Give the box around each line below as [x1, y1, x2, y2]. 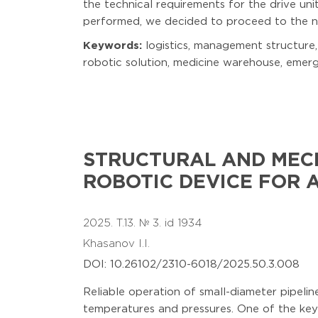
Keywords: [83, 41, 142, 50]
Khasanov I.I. [83, 239, 153, 248]
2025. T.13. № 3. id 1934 [83, 219, 202, 228]
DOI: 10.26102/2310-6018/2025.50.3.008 [83, 260, 300, 269]
